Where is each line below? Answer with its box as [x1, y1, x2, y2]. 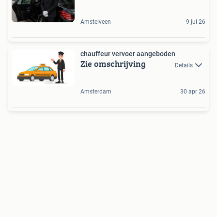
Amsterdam [80, 88, 111, 95]
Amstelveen [80, 18, 111, 26]
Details [175, 62, 193, 69]
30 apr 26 [180, 88, 205, 95]
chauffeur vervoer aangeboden [80, 50, 175, 58]
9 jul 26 [186, 18, 205, 26]
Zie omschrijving [80, 57, 146, 71]
